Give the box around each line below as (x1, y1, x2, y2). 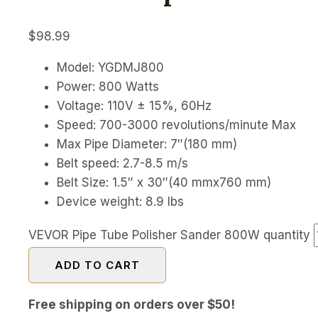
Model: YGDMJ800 (57, 60, 164, 75)
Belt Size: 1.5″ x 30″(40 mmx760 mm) (57, 175, 271, 190)
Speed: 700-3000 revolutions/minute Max (57, 117, 296, 132)
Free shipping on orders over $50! (28, 297, 235, 312)
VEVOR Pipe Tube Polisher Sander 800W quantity (28, 227, 310, 242)
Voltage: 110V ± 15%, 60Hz (57, 98, 212, 113)
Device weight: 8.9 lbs (57, 194, 184, 209)
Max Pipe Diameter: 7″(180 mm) (57, 136, 237, 151)
